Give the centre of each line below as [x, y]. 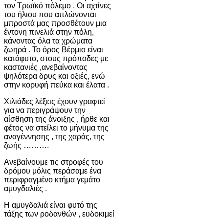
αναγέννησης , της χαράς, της [54, 136]
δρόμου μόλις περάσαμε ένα [53, 171]
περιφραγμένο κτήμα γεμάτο [52, 179]
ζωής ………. [26, 145]
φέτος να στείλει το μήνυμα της [56, 128]
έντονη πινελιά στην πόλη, [49, 32]
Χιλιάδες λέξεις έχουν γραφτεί [55, 101]
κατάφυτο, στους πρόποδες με [56, 58]
